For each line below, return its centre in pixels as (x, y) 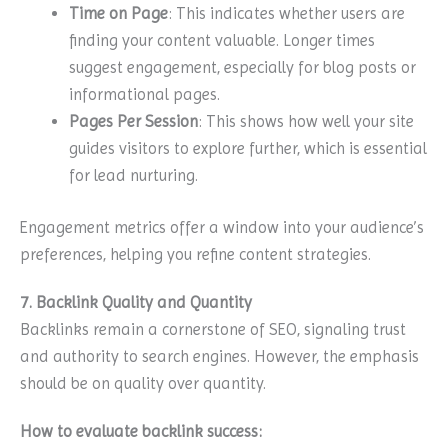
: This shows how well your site (306, 121)
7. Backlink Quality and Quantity (136, 302)
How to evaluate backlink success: (141, 432)
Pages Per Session (134, 121)
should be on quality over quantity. (143, 383)
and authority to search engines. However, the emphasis (219, 356)
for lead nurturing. (134, 175)
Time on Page (119, 13)
